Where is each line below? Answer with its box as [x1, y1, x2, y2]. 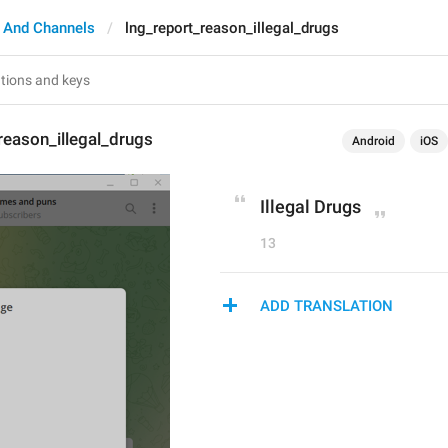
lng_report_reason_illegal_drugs [125, 19, 339, 37]
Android [352, 134, 395, 148]
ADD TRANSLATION [260, 297, 393, 315]
